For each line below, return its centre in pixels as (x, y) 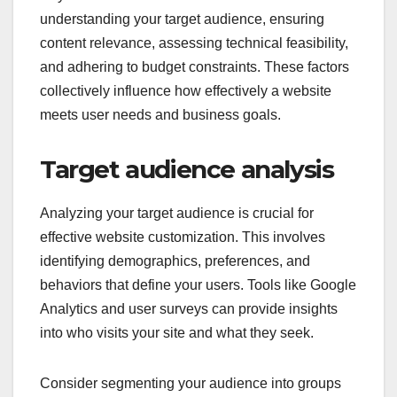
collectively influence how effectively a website (186, 233)
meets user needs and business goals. (160, 257)
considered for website (194, 55)
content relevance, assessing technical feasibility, (194, 185)
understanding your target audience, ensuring (182, 161)
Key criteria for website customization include (181, 137)
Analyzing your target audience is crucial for (177, 355)
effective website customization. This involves (183, 379)
